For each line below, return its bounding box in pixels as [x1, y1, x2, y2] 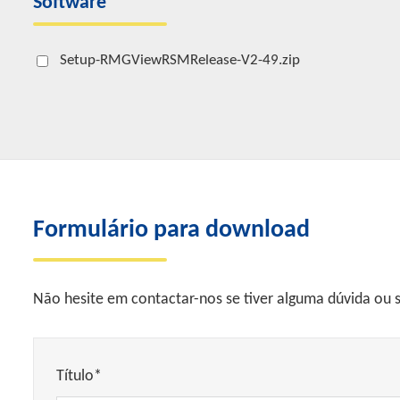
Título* [56, 368, 102, 385]
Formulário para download [33, 218, 310, 243]
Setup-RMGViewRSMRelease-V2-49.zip [60, 53, 300, 68]
